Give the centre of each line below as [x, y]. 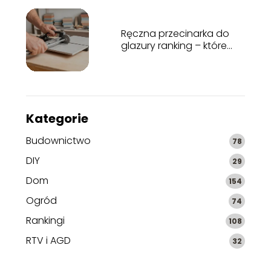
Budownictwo [58, 140]
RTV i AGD [48, 240]
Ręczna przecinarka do [175, 33]
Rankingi [45, 220]
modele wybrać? [161, 57]
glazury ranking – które [174, 45]
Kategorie [57, 118]
